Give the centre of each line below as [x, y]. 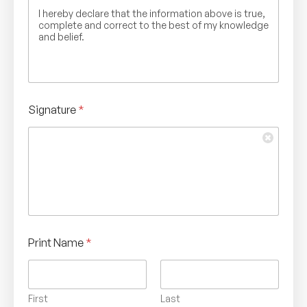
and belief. [61, 36]
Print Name [57, 242]
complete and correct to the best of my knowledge [153, 25]
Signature [53, 109]
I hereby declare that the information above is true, [152, 13]
